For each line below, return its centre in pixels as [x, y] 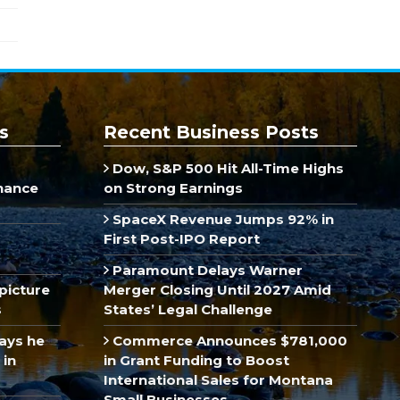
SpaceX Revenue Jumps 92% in [221, 219]
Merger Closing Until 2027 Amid [217, 289]
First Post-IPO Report [182, 238]
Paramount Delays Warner [205, 270]
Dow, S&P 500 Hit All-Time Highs [226, 168]
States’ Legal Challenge [188, 309]
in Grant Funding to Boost [196, 360]
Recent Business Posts [211, 132]
